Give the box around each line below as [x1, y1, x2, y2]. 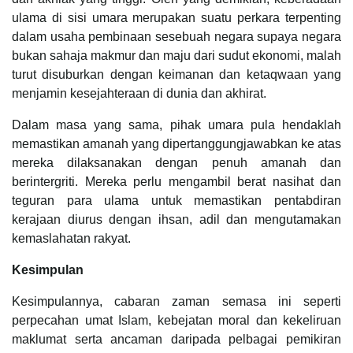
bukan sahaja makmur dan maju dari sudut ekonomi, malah [12, 48, 341, 62]
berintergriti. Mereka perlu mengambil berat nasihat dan [12, 174, 341, 188]
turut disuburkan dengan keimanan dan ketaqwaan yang [12, 67, 341, 81]
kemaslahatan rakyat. [12, 231, 131, 245]
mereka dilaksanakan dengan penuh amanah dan [12, 155, 341, 169]
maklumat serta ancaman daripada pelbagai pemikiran [12, 332, 341, 346]
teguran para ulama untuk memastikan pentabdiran [12, 193, 341, 207]
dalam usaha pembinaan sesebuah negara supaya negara [12, 29, 341, 43]
